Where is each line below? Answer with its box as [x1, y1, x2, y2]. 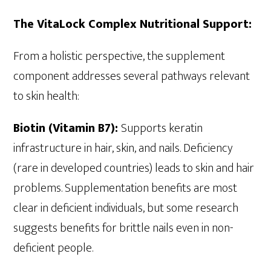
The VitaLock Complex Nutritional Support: [13, 13, 252, 34]
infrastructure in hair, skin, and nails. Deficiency [13, 137, 233, 158]
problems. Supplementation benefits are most [13, 177, 238, 198]
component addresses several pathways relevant [13, 65, 250, 87]
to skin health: [13, 85, 80, 106]
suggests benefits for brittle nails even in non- [13, 217, 234, 238]
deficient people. [13, 237, 94, 258]
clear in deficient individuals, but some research [13, 197, 239, 218]
